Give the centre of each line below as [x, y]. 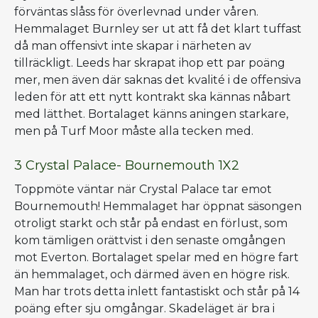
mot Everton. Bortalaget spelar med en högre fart [157, 257]
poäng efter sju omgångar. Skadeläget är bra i [144, 308]
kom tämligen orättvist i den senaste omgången [150, 240]
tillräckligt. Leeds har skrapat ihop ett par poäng [150, 62]
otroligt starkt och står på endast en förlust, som [151, 223]
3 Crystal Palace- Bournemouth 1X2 [127, 165]
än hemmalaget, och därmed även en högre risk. [152, 274]
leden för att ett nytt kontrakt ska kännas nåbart [153, 97]
